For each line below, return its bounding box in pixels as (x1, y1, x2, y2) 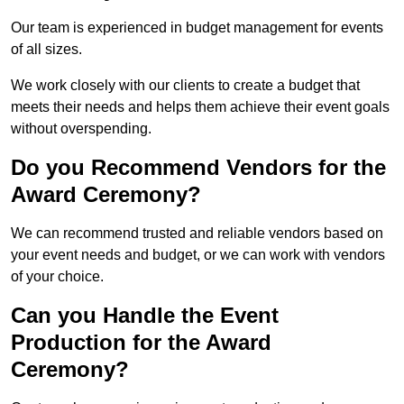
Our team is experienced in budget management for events (11, 20, 383, 36)
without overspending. (11, 121, 151, 137)
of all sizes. (11, 41, 82, 58)
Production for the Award (11, 330, 271, 355)
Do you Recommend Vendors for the (11, 155, 386, 180)
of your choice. (11, 269, 104, 285)
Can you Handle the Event (11, 303, 279, 328)
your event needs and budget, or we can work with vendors (11, 247, 385, 263)
